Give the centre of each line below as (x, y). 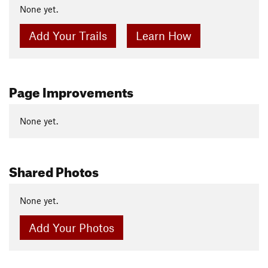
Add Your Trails (68, 36)
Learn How (163, 36)
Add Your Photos (71, 227)
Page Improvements (71, 90)
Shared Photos (54, 169)
